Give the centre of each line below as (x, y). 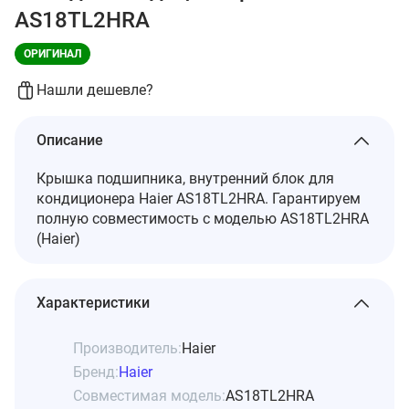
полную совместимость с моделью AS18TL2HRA (203, 218)
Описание (70, 140)
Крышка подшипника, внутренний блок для (185, 178)
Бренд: (96, 372)
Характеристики (93, 302)
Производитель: (127, 348)
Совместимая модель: (149, 395)
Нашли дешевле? (95, 89)
